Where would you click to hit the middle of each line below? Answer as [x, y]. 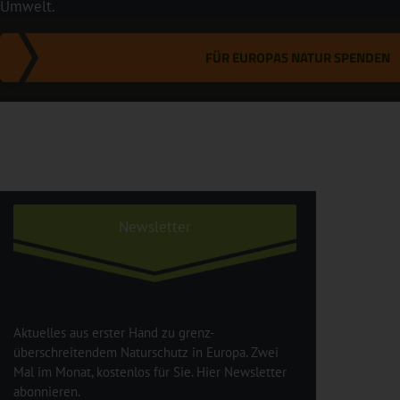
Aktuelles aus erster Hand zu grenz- [114, 332]
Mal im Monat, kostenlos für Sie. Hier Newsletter [150, 371]
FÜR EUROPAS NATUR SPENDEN [297, 57]
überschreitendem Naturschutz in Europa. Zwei [146, 352]
